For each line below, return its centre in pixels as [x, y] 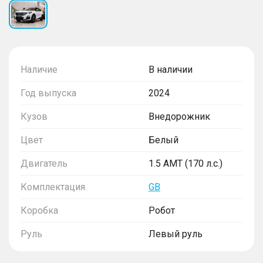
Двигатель [44, 163]
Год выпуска [48, 93]
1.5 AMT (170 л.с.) [186, 163]
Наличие [39, 69]
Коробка [39, 210]
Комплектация [53, 187]
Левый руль [176, 234]
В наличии [171, 69]
